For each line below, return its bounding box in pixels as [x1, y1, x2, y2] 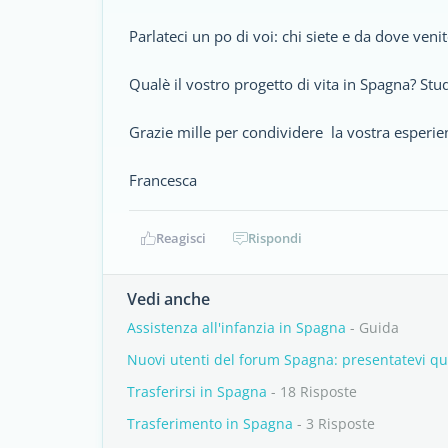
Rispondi [248, 229, 302, 247]
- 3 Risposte [293, 414, 375, 433]
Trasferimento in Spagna [127, 414, 293, 433]
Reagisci [156, 229, 206, 247]
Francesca [129, 170, 197, 190]
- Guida [346, 318, 399, 337]
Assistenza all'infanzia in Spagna [127, 318, 346, 337]
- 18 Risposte [267, 382, 357, 401]
